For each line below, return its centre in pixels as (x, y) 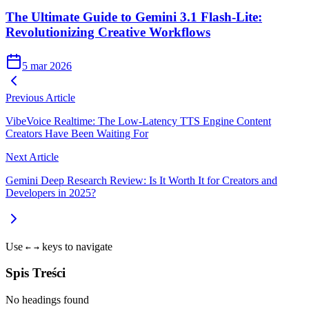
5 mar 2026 (47, 66)
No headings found (47, 300)
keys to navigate (76, 246)
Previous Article (40, 97)
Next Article (32, 157)
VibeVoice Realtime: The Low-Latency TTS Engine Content (138, 121)
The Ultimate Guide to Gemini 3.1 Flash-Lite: (134, 17)
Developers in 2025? (51, 192)
